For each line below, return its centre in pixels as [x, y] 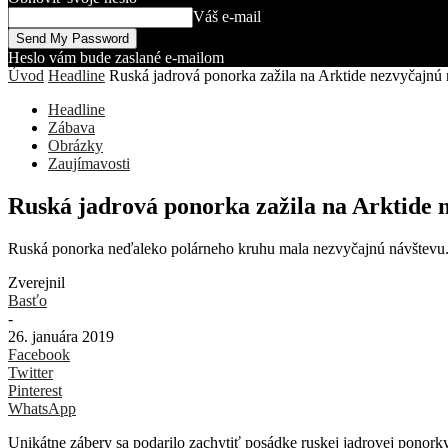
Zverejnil [36, 282]
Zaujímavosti [89, 163]
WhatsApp [42, 408]
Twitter [30, 372]
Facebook [39, 354]
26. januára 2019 [61, 336]
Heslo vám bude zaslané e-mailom [116, 57]
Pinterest [35, 390]
